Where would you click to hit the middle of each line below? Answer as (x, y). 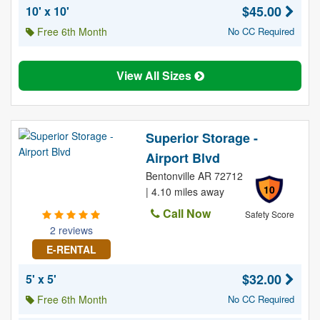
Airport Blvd (182, 158)
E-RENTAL (71, 249)
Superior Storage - (201, 138)
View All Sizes (155, 75)
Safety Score (269, 214)
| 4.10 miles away (185, 191)
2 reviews (71, 230)
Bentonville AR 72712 (194, 176)
